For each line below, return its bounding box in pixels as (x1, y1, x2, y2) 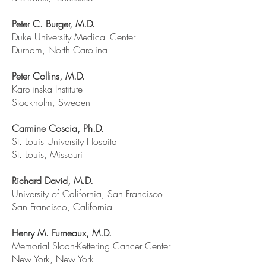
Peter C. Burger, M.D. (12, 17, 95, 30)
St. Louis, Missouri (12, 148, 83, 161)
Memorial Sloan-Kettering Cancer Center (12, 239, 170, 252)
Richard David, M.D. (12, 174, 93, 187)
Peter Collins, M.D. (12, 69, 85, 83)
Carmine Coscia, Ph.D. (12, 122, 104, 135)
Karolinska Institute (12, 83, 83, 96)
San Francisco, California (12, 200, 112, 213)
